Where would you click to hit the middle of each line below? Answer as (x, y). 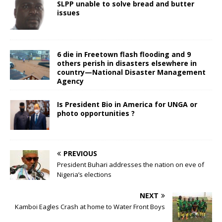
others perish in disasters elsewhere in (127, 63)
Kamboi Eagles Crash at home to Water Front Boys (90, 206)
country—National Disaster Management (131, 72)
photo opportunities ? (96, 113)
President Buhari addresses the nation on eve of (131, 164)
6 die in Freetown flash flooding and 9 (124, 54)
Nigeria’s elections (84, 174)
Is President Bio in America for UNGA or (127, 104)
